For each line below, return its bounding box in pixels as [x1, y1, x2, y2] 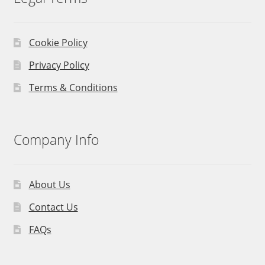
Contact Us [28, 201, 78, 214]
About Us [28, 178, 70, 192]
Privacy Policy [28, 59, 89, 72]
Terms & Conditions [28, 81, 118, 95]
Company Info [13, 130, 99, 149]
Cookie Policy [28, 36, 88, 50]
